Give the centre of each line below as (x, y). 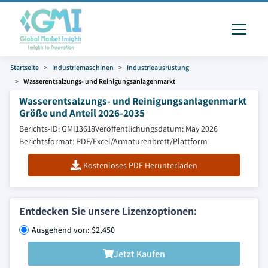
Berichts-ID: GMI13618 (57, 129)
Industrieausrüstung (158, 67)
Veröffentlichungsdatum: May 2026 (156, 129)
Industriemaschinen (83, 67)
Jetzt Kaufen (139, 254)
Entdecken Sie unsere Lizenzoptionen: (108, 211)
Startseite (25, 67)
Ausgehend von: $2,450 (73, 230)
